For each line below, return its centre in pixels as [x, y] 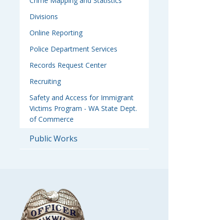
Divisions [44, 16]
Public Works [54, 138]
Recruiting [45, 81]
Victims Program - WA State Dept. [83, 108]
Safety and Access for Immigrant [82, 97]
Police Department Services [73, 49]
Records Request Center [68, 65]
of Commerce [52, 119]
